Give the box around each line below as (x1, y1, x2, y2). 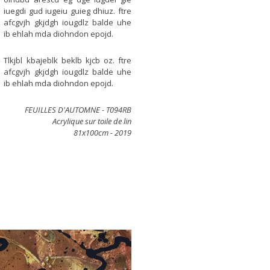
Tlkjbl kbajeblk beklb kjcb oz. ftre (4, 55, 131, 66)
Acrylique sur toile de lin (52, 116, 131, 127)
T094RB (106, 104, 131, 115)
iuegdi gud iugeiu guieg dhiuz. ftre (4, 5, 131, 16)
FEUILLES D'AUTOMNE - (25, 104, 106, 115)
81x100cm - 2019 (74, 127, 131, 138)
